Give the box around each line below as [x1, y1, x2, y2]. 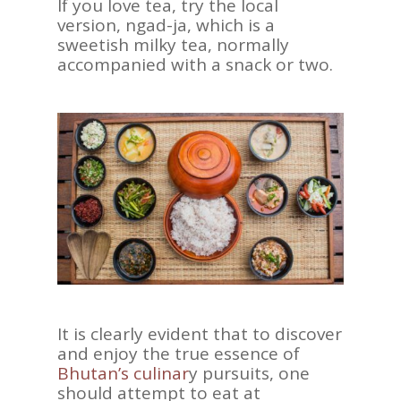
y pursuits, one [189, 361, 310, 385]
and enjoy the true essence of [57, 341, 300, 365]
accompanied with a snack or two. [57, 52, 333, 76]
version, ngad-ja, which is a [57, 13, 275, 37]
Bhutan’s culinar [57, 361, 189, 385]
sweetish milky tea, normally [57, 32, 289, 56]
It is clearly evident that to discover [57, 321, 342, 346]
